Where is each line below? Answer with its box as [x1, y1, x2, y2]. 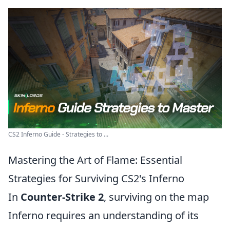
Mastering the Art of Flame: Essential [8, 153, 182, 167]
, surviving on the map [104, 190, 209, 204]
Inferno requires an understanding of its [8, 208, 199, 222]
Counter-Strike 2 [21, 190, 104, 204]
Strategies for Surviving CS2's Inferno [8, 171, 184, 185]
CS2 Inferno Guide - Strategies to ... [8, 130, 108, 139]
